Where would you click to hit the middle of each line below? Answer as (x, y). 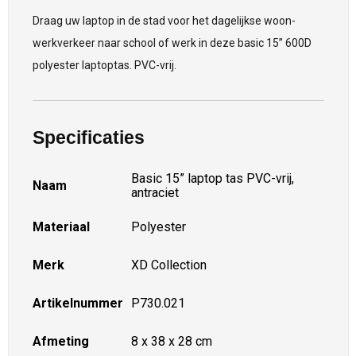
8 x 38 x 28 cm (171, 341)
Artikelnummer (77, 303)
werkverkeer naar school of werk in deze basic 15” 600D (172, 43)
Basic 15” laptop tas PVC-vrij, (212, 178)
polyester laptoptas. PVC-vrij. (104, 65)
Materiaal (61, 226)
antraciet (155, 192)
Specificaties (88, 137)
